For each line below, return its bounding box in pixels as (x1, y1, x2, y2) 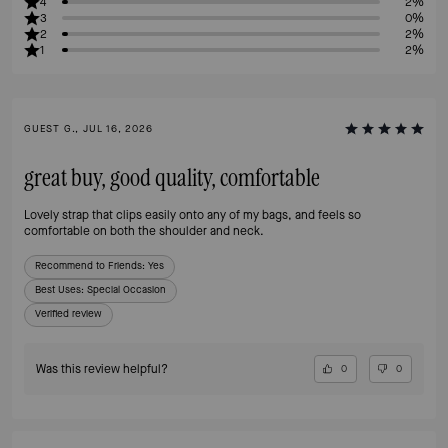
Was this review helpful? (36, 360, 168, 377)
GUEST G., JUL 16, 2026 (24, 121, 153, 135)
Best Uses (35, 282, 81, 296)
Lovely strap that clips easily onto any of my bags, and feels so (24, 206, 361, 223)
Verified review (35, 306, 102, 320)
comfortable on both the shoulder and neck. (24, 222, 264, 239)
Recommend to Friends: (35, 258, 145, 272)
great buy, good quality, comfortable (24, 165, 320, 191)
